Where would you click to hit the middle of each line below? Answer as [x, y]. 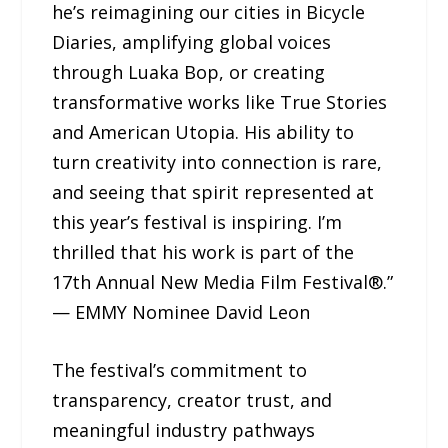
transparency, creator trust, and [192, 400]
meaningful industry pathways [184, 430]
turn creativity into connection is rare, [217, 161]
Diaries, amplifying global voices [192, 41]
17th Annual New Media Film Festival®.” [223, 281]
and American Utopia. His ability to [203, 131]
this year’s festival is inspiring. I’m [197, 221]
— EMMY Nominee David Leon [181, 311]
